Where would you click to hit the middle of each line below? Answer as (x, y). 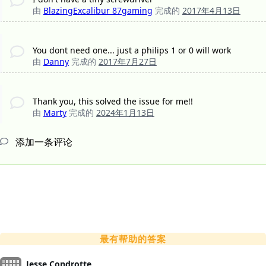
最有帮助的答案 (133, 238)
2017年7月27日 (127, 61)
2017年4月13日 (211, 10)
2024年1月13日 (125, 112)
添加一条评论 (43, 142)
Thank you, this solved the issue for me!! (113, 101)
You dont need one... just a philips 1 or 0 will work (132, 50)
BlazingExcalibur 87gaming (98, 10)
